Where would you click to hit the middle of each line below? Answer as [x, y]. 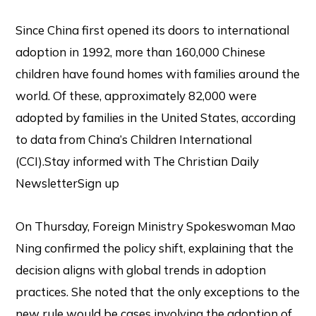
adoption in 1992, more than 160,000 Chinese [141, 52]
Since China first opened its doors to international [153, 30]
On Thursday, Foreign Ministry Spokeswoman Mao [156, 226]
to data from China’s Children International [134, 140]
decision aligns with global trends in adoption [141, 269]
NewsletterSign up [68, 183]
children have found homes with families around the [158, 74]
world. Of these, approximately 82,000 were [136, 96]
